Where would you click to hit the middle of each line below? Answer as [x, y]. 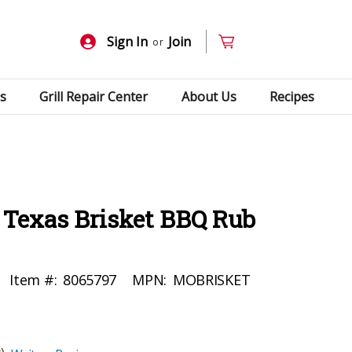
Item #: [33, 279]
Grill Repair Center [94, 96]
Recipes [292, 96]
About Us [209, 96]
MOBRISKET [211, 279]
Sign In [128, 42]
